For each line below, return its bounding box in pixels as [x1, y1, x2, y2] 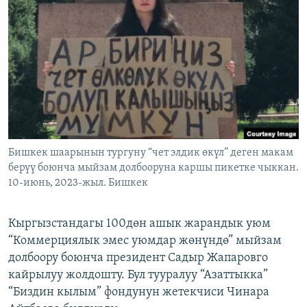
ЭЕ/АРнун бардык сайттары [23, 98, 169, 112]
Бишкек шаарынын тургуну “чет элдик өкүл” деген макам [8, 147, 293, 159]
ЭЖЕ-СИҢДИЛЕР [25, 8, 90, 18]
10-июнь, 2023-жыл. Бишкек [8, 177, 148, 189]
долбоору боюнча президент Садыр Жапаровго [8, 251, 268, 265]
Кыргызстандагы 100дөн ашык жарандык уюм [8, 217, 271, 231]
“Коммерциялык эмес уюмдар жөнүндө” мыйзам [8, 234, 282, 248]
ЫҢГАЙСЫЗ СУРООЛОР [25, 57, 114, 67]
